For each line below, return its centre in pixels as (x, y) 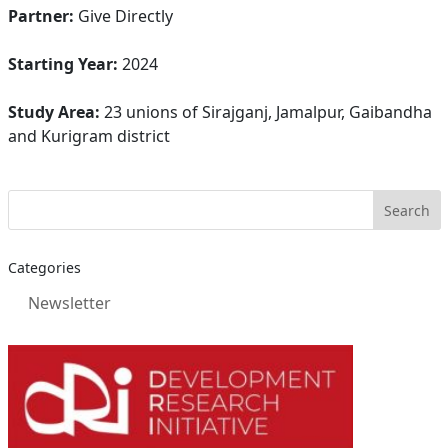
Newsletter (69, 303)
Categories (44, 267)
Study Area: (53, 112)
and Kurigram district (88, 136)
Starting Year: (62, 64)
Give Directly (123, 16)
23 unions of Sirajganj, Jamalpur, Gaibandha (265, 112)
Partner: (40, 16)
